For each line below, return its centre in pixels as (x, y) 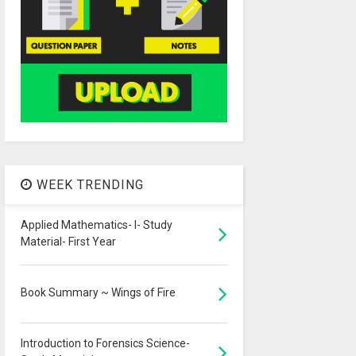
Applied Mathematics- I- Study (96, 225)
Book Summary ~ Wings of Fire (98, 293)
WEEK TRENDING (88, 185)
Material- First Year (68, 242)
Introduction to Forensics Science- (105, 344)
